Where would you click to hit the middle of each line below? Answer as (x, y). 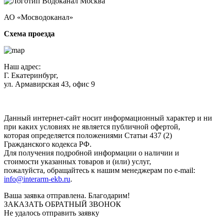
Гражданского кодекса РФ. (48, 144)
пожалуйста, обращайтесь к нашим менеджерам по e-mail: (100, 170)
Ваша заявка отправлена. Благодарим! (67, 195)
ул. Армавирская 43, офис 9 (49, 84)
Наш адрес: (22, 66)
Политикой (190, 93)
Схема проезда (29, 33)
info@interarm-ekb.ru (37, 179)
